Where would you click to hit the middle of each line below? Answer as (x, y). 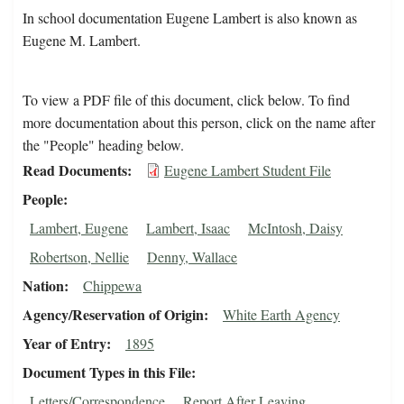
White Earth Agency (281, 315)
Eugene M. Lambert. (82, 41)
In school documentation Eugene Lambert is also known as (190, 18)
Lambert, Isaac (188, 228)
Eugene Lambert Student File (248, 170)
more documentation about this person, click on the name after (199, 123)
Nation (43, 286)
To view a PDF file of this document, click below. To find (186, 100)
